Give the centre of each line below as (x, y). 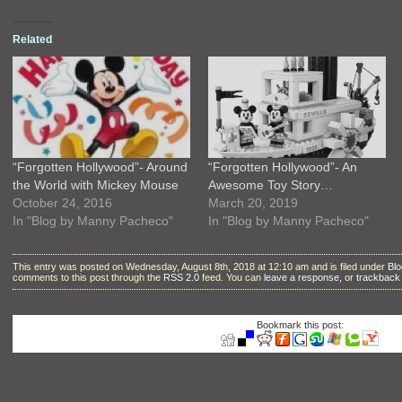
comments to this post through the (88, 277)
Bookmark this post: (300, 325)
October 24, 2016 (62, 203)
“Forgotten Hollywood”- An (282, 167)
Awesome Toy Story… (270, 185)
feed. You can (232, 277)
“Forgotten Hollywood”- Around (100, 167)
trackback (378, 277)
